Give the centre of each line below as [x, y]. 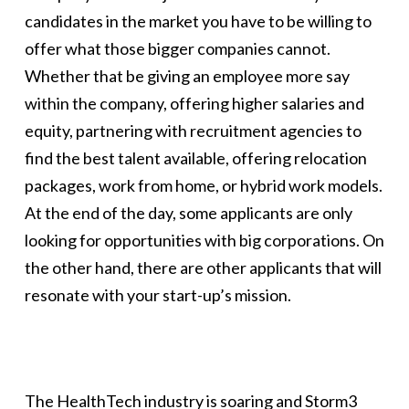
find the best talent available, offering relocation [195, 158]
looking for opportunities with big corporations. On [204, 241]
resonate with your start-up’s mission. [157, 295]
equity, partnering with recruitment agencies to [193, 131]
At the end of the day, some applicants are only [188, 213]
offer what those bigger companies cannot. [177, 49]
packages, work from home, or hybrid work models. [203, 186]
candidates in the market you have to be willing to [198, 21]
